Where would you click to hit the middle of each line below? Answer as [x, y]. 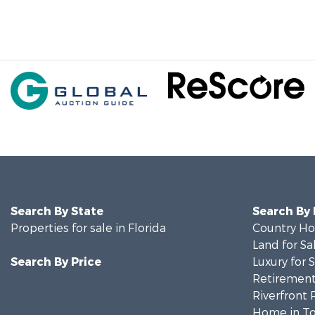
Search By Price [56, 262]
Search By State [57, 211]
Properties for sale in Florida [88, 228]
